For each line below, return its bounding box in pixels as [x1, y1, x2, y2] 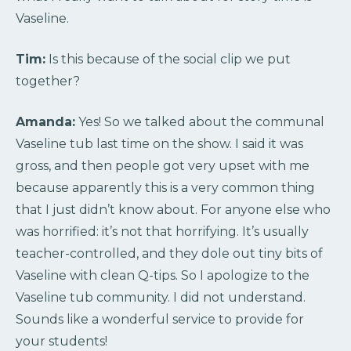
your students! [16, 334, 107, 349]
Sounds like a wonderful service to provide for [16, 312, 304, 327]
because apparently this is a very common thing [16, 180, 315, 196]
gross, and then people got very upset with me [16, 158, 309, 174]
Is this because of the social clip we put [45, 52, 291, 67]
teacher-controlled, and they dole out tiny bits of [16, 246, 323, 262]
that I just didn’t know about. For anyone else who [16, 202, 331, 218]
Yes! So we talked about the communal [75, 114, 324, 130]
